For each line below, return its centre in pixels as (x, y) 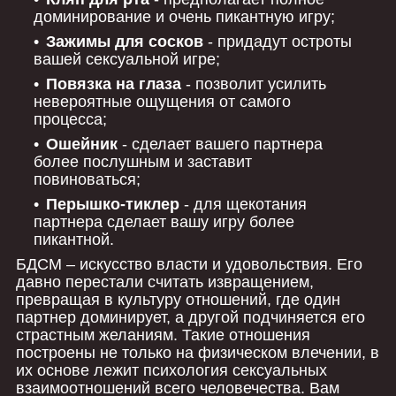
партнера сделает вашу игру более (164, 221)
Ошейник (82, 144)
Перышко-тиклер (113, 204)
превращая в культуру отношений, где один (178, 299)
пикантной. (74, 239)
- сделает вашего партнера (220, 144)
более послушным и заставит (143, 161)
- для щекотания (243, 204)
